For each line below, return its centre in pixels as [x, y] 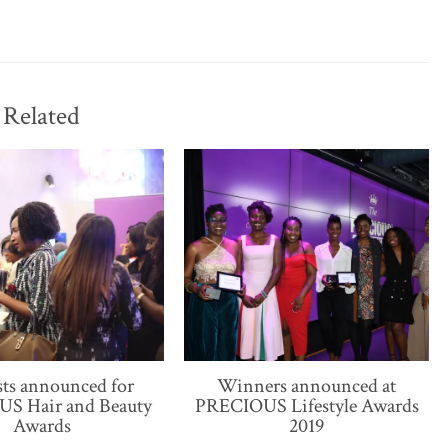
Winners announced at [307, 385]
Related [42, 116]
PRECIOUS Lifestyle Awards [306, 405]
